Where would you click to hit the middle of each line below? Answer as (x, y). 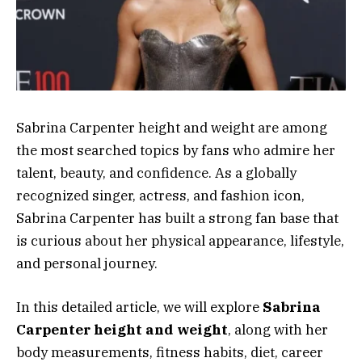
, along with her (278, 329)
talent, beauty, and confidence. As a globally (156, 173)
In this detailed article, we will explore (139, 307)
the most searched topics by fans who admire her (176, 150)
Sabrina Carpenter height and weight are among (172, 127)
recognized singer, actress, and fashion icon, (160, 195)
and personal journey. (87, 263)
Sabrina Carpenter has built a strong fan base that (177, 218)
